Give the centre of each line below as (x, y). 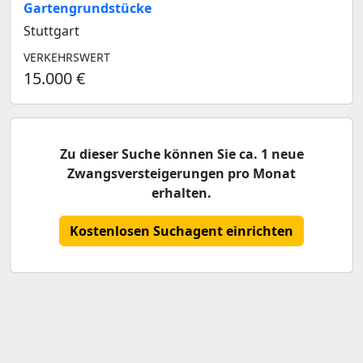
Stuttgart (51, 31)
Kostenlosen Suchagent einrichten (181, 231)
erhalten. (181, 193)
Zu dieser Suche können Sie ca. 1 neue (181, 154)
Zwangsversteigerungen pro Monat (181, 173)
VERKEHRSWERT (67, 57)
